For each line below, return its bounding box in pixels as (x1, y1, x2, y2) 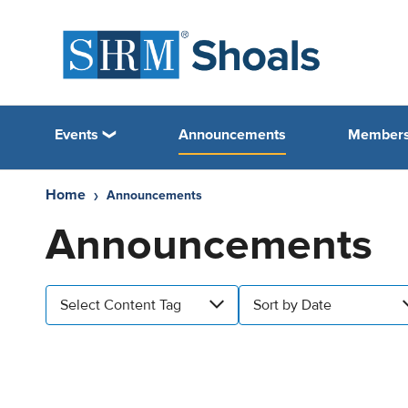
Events (55, 125, 98, 144)
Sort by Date (253, 296, 331, 314)
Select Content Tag (60, 296, 181, 314)
